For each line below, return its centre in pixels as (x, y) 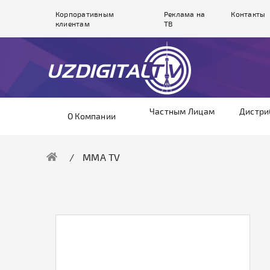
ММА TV (102, 157)
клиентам (73, 24)
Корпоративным (85, 14)
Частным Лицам (182, 111)
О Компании (92, 116)
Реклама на (184, 14)
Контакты (248, 14)
